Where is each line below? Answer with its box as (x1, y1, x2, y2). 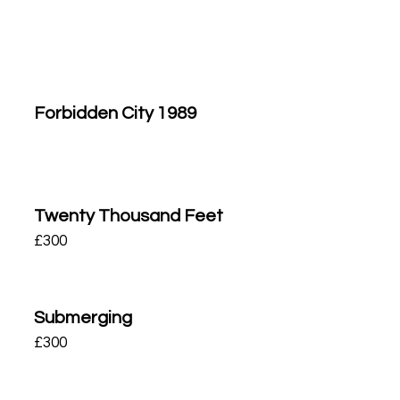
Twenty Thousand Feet (34, 206, 224, 225)
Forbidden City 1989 (34, 104, 197, 122)
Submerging (34, 309, 133, 327)
